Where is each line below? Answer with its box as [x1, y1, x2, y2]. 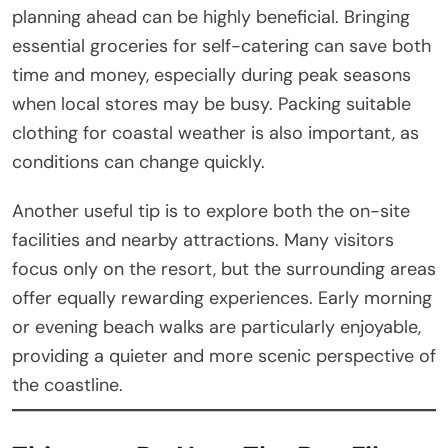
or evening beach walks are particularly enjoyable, [12, 314, 421, 339]
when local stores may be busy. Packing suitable [12, 91, 411, 116]
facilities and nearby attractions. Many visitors [12, 227, 394, 252]
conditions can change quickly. [12, 149, 265, 174]
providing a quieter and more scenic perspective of [12, 343, 436, 368]
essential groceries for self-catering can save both [12, 33, 431, 58]
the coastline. [12, 372, 123, 397]
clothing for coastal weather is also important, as [12, 120, 419, 145]
